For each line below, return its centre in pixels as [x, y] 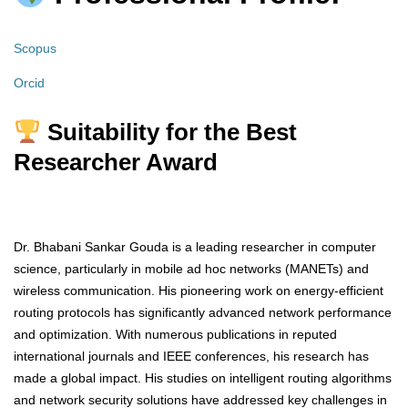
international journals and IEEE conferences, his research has [191, 356]
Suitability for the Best [168, 132]
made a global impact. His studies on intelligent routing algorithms [203, 377]
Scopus [35, 48]
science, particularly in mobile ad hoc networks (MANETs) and [191, 268]
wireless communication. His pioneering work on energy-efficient [199, 290]
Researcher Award [116, 162]
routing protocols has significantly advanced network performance [203, 312]
